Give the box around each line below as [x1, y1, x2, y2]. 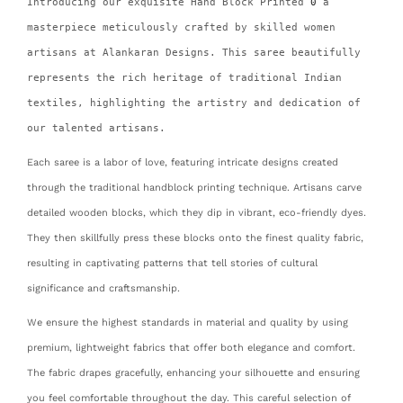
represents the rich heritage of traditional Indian [27, 71, 342, 84]
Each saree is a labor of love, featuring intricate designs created [27, 156, 338, 168]
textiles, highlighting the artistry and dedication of [27, 96, 361, 109]
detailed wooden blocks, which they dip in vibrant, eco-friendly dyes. [27, 206, 366, 219]
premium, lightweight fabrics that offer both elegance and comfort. [27, 341, 355, 354]
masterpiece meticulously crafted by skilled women [27, 21, 336, 33]
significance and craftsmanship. [27, 282, 180, 294]
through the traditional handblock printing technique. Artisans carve [27, 181, 362, 193]
